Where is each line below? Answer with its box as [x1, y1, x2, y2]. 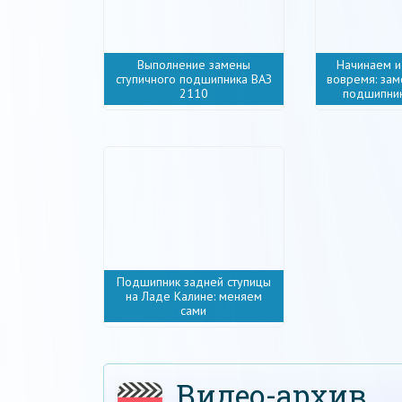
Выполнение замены [137, 57, 250, 73]
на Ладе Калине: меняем [126, 288, 262, 304]
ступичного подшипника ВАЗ [116, 71, 272, 87]
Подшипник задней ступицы [117, 274, 271, 290]
